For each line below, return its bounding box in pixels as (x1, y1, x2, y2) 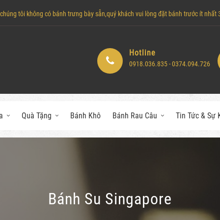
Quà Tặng (22, 111, 52, 120)
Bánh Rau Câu (112, 111, 157, 120)
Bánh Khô (70, 111, 101, 120)
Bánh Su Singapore (48, 190, 172, 208)
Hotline (129, 48, 156, 57)
